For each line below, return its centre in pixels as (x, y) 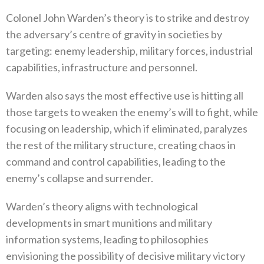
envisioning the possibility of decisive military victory (126, 256)
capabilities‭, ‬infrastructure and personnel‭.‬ (102, 67)
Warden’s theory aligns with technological (102, 207)
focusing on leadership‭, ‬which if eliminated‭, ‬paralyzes (127, 129)
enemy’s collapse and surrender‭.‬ (80, 178)
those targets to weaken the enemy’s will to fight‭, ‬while (132, 112)
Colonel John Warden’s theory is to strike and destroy (128, 18)
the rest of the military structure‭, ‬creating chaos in (121, 145)
